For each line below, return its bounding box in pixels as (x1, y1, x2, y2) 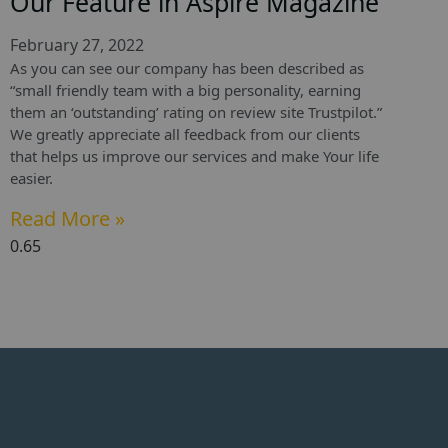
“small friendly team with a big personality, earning (10, 80, 361, 101)
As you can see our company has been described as (10, 58, 364, 79)
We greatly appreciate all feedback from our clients (10, 124, 360, 145)
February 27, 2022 (10, 34, 144, 57)
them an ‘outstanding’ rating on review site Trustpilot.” (10, 102, 382, 123)
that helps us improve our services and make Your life (10, 146, 379, 167)
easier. (10, 168, 53, 189)
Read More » (10, 204, 125, 232)
